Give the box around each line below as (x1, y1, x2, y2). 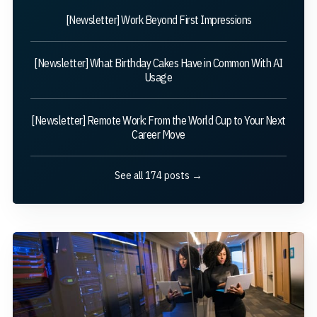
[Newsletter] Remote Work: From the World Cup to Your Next (31, 113, 286, 127)
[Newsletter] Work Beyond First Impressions (65, 12, 252, 27)
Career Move (132, 127, 185, 142)
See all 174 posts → (115, 168, 202, 182)
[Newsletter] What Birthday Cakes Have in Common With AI (34, 55, 283, 70)
